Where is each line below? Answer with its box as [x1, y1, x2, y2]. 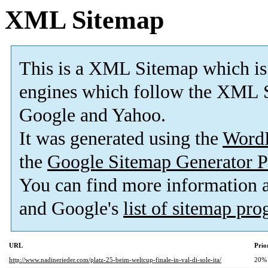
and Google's [19, 198, 123, 220]
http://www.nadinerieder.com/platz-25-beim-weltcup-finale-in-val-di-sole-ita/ [9, 256, 221, 264]
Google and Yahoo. [19, 105, 166, 126]
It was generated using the [19, 128, 223, 150]
